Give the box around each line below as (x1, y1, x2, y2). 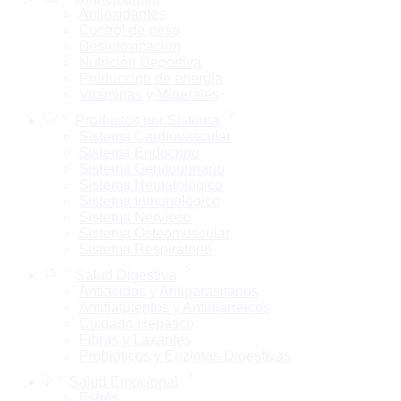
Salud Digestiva (75, 268, 176, 284)
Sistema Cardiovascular (79, 129, 231, 145)
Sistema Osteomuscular (79, 226, 230, 242)
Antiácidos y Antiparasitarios (79, 284, 259, 300)
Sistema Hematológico (79, 177, 223, 193)
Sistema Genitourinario (79, 161, 225, 177)
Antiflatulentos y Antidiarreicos (79, 300, 270, 316)
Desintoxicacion (79, 38, 181, 55)
